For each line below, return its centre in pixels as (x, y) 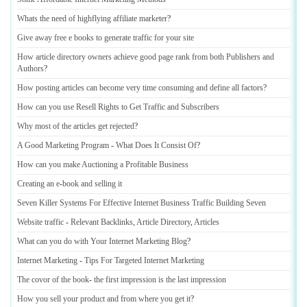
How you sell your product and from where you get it (104, 299)
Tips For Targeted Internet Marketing (144, 260)
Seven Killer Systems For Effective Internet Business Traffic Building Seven (142, 203)
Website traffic (40, 222)
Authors (30, 69)
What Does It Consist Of (156, 145)
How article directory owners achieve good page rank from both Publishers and (146, 57)
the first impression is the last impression (160, 280)
